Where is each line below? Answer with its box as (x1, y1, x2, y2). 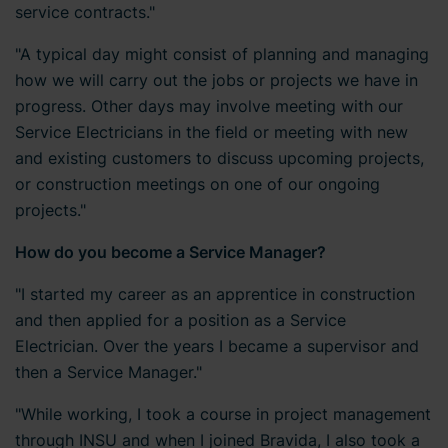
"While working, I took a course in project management (15, 403, 431, 424)
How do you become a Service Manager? (15, 241, 326, 262)
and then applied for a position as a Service (15, 309, 346, 330)
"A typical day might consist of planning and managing (15, 43, 429, 64)
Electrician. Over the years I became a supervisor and (15, 335, 419, 356)
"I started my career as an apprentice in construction (15, 283, 415, 304)
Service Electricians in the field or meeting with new (15, 121, 408, 142)
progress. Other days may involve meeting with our (15, 95, 403, 116)
